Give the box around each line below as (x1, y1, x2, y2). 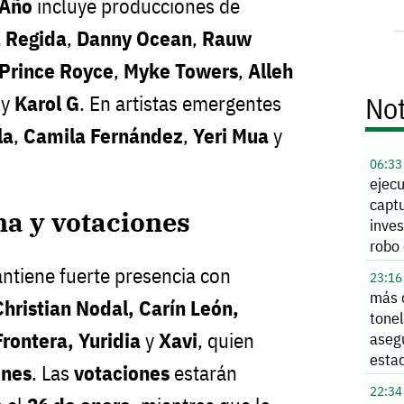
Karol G (14, 89, 79, 116)
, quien (197, 327, 254, 354)
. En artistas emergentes (79, 89, 281, 116)
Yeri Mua (193, 122, 269, 149)
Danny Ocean (77, 24, 192, 51)
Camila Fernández (23, 122, 183, 149)
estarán (170, 360, 237, 387)
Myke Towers (124, 57, 238, 84)
